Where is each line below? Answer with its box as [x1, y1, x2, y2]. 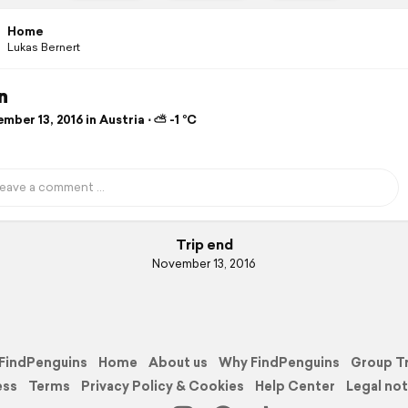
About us [148, 352, 208, 372]
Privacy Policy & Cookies [81, 376, 244, 395]
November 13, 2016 [152, 255, 256, 273]
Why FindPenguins [219, 352, 340, 372]
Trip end [175, 235, 233, 255]
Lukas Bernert [6, 39, 80, 55]
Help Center [255, 376, 335, 395]
